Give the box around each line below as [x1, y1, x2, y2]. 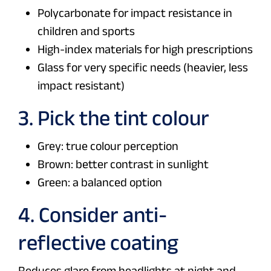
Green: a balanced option [38, 175, 162, 189]
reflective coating [18, 230, 178, 255]
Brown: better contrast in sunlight [38, 157, 209, 171]
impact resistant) [38, 79, 125, 93]
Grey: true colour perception [38, 139, 178, 153]
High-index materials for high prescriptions [38, 42, 253, 56]
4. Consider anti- [18, 203, 167, 227]
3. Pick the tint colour [18, 106, 209, 130]
